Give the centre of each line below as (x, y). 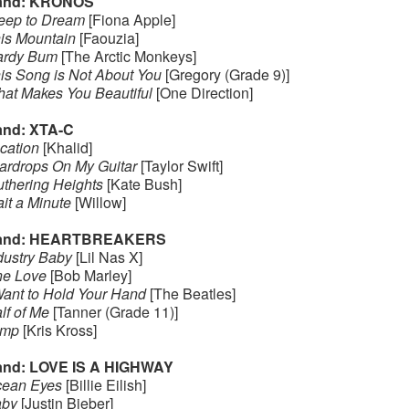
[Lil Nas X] (107, 257)
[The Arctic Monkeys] (126, 56)
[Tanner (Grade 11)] (113, 312)
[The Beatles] (190, 294)
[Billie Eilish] (104, 385)
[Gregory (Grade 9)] (225, 74)
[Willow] (98, 202)
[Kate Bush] (142, 184)
